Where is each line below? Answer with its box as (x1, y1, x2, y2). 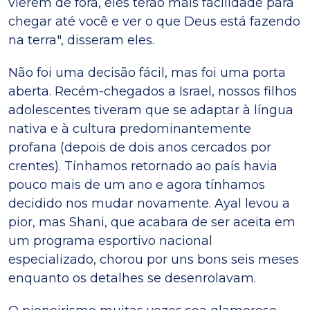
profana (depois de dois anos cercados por (8, 139, 271, 155)
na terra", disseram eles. (8, 32, 154, 48)
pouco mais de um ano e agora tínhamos (8, 176, 265, 192)
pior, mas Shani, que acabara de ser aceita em (8, 214, 295, 230)
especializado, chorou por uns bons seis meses (8, 251, 299, 267)
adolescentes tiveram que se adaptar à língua (8, 102, 293, 118)
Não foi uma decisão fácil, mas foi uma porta (8, 64, 286, 80)
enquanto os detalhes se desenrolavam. (8, 270, 256, 286)
